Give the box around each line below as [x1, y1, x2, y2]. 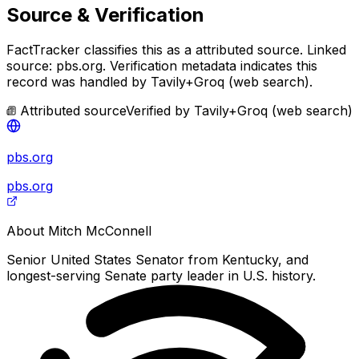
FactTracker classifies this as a [6, 42, 196, 58]
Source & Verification [6, 2, 204, 26]
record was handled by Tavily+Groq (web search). [6, 74, 313, 91]
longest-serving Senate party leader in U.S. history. [6, 268, 316, 284]
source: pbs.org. [6, 58, 106, 75]
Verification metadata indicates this [106, 58, 317, 75]
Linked [303, 42, 346, 58]
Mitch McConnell [48, 223, 151, 240]
